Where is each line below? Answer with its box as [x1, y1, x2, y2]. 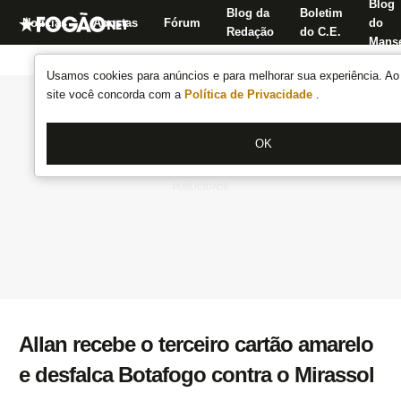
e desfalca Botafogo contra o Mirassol [19, 363, 374, 387]
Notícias [22, 15, 67, 30]
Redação [226, 25, 274, 38]
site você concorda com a [47, 88, 184, 101]
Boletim [300, 6, 343, 20]
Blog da [226, 6, 269, 20]
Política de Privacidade [184, 88, 316, 101]
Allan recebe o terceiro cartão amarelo [19, 332, 373, 356]
